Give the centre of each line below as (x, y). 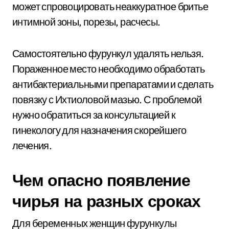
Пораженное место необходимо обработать (109, 69)
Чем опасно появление (101, 180)
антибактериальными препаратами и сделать (113, 84)
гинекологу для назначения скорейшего (99, 130)
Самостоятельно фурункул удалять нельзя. (108, 53)
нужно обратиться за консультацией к (94, 115)
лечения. (32, 145)
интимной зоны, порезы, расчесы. (86, 22)
